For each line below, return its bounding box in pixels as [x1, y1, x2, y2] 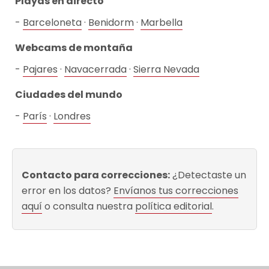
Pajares [23, 62, 58, 76]
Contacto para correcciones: [22, 168, 170, 182]
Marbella [141, 15, 183, 29]
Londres [53, 109, 91, 123]
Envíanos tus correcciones [113, 183, 238, 198]
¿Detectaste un [170, 168, 246, 182]
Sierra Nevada [133, 62, 199, 76]
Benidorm [88, 15, 134, 29]
